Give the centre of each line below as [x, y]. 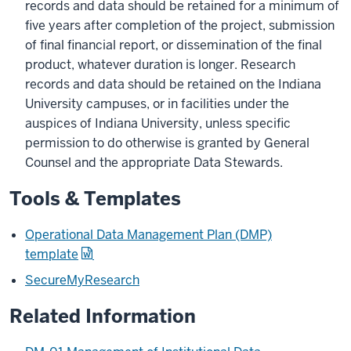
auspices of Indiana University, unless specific [158, 123]
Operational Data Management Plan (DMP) [148, 235]
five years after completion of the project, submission [180, 25]
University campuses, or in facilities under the [157, 104]
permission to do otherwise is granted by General [167, 143]
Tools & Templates [95, 199]
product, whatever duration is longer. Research [160, 65]
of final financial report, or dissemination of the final [174, 45]
